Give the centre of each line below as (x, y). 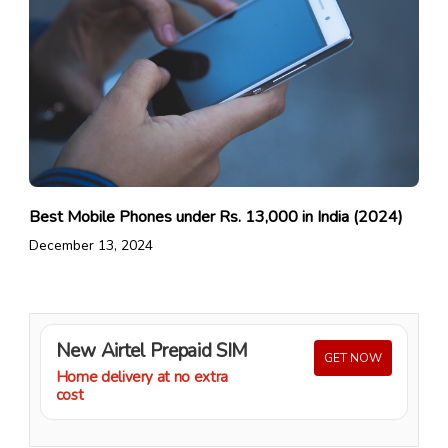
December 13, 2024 (90, 246)
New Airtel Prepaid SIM (152, 351)
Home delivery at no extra (141, 377)
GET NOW (353, 358)
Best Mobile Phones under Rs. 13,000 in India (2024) (215, 217)
